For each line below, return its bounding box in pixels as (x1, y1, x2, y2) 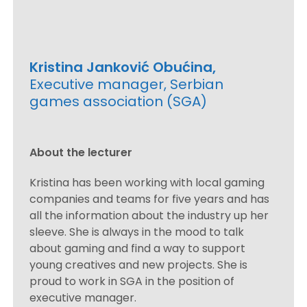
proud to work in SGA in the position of (29, 273, 235, 289)
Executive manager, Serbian (29, 74, 224, 94)
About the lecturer (29, 144, 133, 160)
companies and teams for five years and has (29, 191, 270, 207)
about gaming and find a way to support (29, 240, 246, 256)
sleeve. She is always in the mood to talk (29, 223, 245, 240)
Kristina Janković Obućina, (29, 57, 217, 77)
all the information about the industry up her (29, 207, 269, 223)
